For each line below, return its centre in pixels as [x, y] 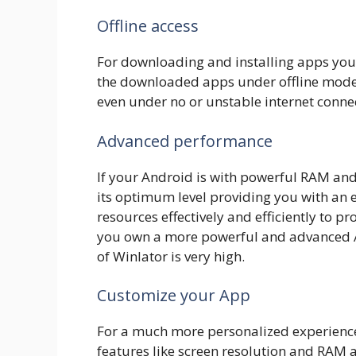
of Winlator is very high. [171, 256]
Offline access [148, 26]
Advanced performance [185, 141]
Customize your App [174, 296]
